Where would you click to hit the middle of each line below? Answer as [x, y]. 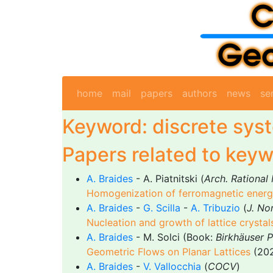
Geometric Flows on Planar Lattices [168, 252]
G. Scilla [162, 208]
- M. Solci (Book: [174, 237]
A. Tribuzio [215, 208]
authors [200, 93]
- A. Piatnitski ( [168, 179]
